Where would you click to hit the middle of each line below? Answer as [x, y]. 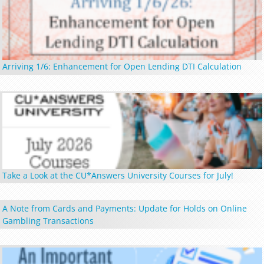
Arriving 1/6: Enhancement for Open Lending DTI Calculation [122, 67]
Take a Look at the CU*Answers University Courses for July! [118, 175]
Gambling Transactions [48, 220]
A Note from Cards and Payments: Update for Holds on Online [124, 208]
